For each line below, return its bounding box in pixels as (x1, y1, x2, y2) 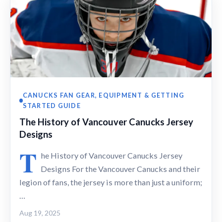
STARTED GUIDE (22, 102, 81, 110)
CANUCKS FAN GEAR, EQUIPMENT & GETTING (22, 91, 185, 100)
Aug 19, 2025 (19, 209, 60, 218)
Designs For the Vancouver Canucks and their (41, 164, 200, 174)
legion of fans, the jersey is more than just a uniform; (19, 177, 202, 187)
